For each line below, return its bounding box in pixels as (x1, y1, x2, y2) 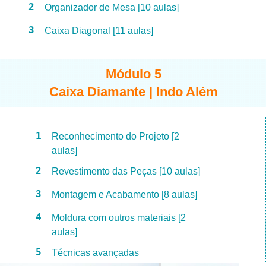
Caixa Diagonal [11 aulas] (45, 25, 153, 36)
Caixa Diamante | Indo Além (49, 84, 218, 99)
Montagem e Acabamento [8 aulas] (52, 189, 197, 199)
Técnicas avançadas (52, 247, 139, 258)
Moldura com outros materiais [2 (52, 212, 186, 223)
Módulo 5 (106, 66, 161, 81)
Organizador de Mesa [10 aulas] (45, 2, 179, 12)
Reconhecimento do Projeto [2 (52, 131, 179, 141)
